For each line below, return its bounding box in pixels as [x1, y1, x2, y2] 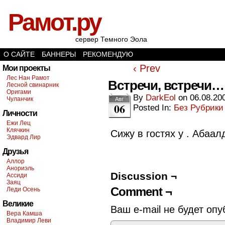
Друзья [3, 147, 28, 156]
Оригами [7, 88, 31, 95]
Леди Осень [7, 186, 40, 193]
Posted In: [133, 103, 174, 113]
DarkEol [146, 93, 176, 102]
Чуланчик [7, 95, 33, 102]
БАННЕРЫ [42, 50, 76, 58]
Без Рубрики [174, 103, 223, 113]
